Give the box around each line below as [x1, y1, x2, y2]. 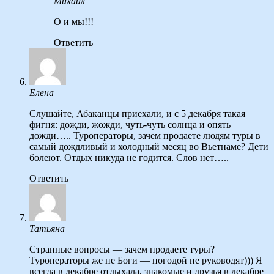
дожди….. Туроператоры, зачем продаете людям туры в [29, 130, 261, 141]
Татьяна [29, 223, 65, 234]
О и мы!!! [54, 17, 94, 28]
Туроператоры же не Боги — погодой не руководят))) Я [29, 255, 262, 266]
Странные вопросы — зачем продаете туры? [29, 244, 215, 255]
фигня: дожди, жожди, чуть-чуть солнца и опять [29, 119, 231, 130]
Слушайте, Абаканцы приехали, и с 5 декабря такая [29, 108, 245, 119]
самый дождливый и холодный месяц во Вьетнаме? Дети [29, 141, 268, 152]
